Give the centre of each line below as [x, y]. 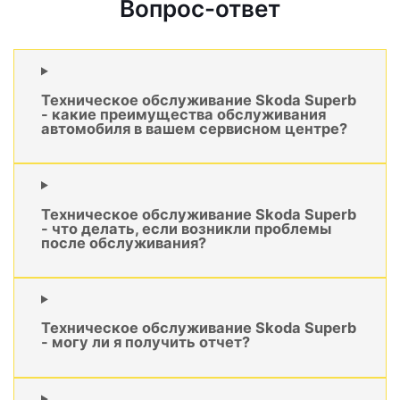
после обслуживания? [124, 242]
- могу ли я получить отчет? [146, 342]
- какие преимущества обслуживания [183, 114]
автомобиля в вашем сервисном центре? [194, 128]
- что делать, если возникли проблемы [186, 228]
